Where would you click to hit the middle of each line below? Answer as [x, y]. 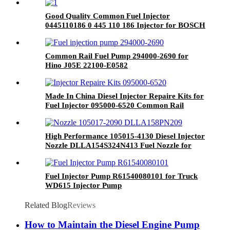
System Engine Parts [80, 34]
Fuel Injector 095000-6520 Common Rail [114, 105]
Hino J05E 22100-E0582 [87, 65]
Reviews [81, 205]
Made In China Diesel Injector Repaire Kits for [124, 96]
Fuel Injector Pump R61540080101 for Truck [121, 176]
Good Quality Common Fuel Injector [108, 16]
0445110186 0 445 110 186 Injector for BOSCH [125, 25]
